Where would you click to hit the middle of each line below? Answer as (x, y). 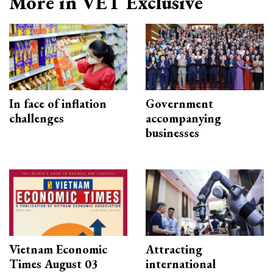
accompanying (183, 119)
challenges (37, 119)
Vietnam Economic (58, 250)
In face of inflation (58, 104)
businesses (172, 133)
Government (179, 104)
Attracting (174, 250)
